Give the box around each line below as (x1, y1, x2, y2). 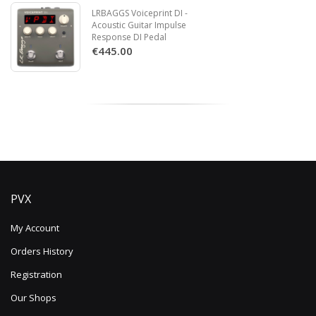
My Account (11, 221, 59, 234)
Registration (11, 267, 62, 281)
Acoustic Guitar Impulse (92, 18, 186, 31)
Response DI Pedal (92, 30, 166, 43)
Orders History (11, 244, 73, 257)
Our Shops (11, 291, 56, 304)
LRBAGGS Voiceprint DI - (92, 6, 188, 19)
